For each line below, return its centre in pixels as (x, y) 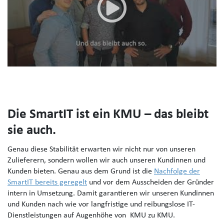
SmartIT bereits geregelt (47, 183)
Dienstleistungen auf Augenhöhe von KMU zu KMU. (92, 216)
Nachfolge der (177, 172)
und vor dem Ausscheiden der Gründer (150, 183)
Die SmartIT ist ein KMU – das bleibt (108, 115)
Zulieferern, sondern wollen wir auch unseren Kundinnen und (106, 161)
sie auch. (32, 131)
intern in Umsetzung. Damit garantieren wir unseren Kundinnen (111, 194)
